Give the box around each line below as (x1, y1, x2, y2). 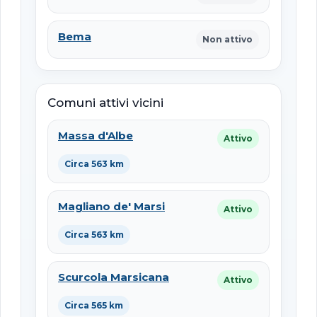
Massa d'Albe (58, 128, 133, 142)
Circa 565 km (64, 299, 123, 311)
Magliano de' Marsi (58, 199, 165, 213)
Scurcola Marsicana (58, 270, 169, 284)
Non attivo (202, 33, 253, 45)
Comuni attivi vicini (47, 95, 163, 110)
